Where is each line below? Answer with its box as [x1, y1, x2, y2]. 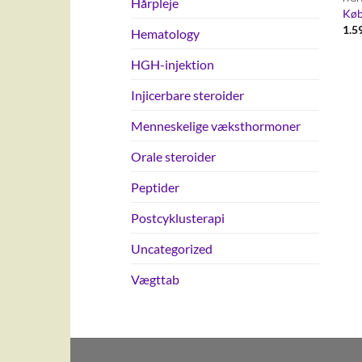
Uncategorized [131, 241, 213, 257]
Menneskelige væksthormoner [131, 118, 301, 134]
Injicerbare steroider [131, 87, 244, 103]
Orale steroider [131, 149, 216, 165]
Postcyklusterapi [131, 210, 225, 226]
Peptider [131, 179, 179, 196]
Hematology [131, 26, 200, 42]
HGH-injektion [131, 57, 214, 73]
